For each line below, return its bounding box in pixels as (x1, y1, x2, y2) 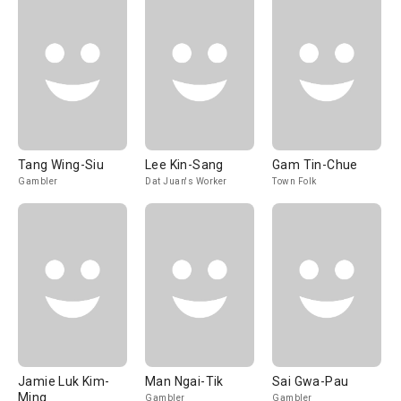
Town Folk (272, 176, 317, 186)
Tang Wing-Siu (18, 158, 105, 172)
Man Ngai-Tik (145, 374, 224, 388)
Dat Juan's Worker (145, 176, 227, 186)
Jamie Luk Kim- (18, 374, 110, 388)
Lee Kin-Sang (145, 158, 224, 172)
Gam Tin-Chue (272, 158, 358, 172)
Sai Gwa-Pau (272, 374, 349, 388)
